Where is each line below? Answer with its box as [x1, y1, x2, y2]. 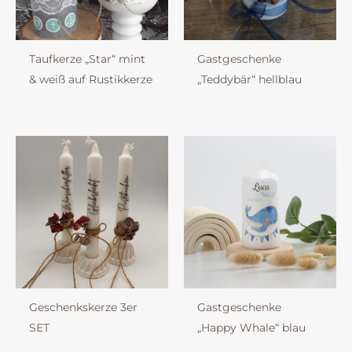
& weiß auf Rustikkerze [28, 72, 152, 87]
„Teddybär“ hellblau [196, 72, 302, 87]
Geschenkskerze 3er [28, 300, 137, 315]
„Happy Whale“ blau [196, 321, 306, 335]
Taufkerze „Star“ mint [28, 52, 145, 67]
